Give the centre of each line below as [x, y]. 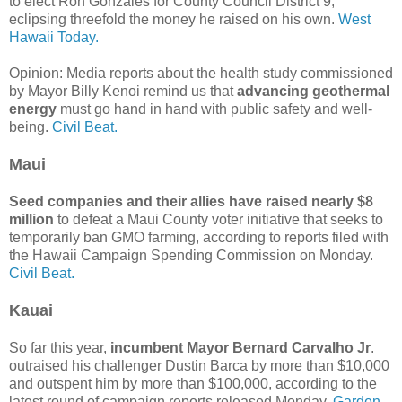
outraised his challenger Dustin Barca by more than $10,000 [199, 365]
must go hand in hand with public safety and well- [214, 109]
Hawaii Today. [54, 37]
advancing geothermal [313, 91]
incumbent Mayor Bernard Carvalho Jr [240, 347]
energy [33, 109]
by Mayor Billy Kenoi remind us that [123, 91]
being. [31, 127]
